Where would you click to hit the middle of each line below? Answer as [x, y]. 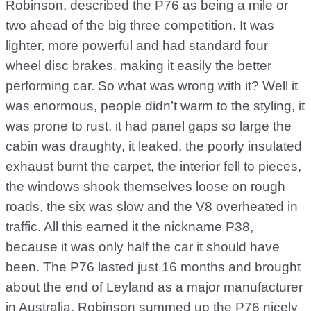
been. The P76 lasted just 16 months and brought [153, 267]
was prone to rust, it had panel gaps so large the [149, 126]
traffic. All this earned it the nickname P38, [129, 227]
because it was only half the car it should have [143, 247]
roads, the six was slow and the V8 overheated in [152, 207]
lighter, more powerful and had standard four [137, 45]
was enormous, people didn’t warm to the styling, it [155, 106]
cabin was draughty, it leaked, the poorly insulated [154, 146]
